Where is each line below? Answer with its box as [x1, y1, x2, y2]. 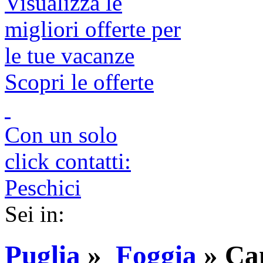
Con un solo [5, 122, 117, 147]
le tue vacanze [5, 42, 134, 68]
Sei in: [5, 201, 70, 227]
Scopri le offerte [5, 69, 154, 95]
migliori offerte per [5, 16, 181, 42]
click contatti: [5, 148, 131, 174]
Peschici [5, 174, 81, 200]
